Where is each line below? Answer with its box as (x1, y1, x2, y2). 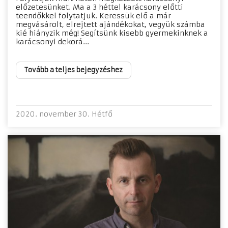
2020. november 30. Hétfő (16, 109, 112, 119)
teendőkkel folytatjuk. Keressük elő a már (16, 11, 171, 21)
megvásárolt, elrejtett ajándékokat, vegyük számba (16, 20, 205, 30)
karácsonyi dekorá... (16, 37, 89, 47)
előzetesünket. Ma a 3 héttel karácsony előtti (16, 3, 183, 12)
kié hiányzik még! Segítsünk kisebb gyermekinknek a (16, 28, 208, 38)
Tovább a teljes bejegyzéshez (24, 66, 123, 75)
